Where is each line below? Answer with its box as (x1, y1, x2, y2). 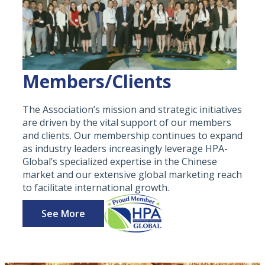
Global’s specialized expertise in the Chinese (22, 154, 217, 168)
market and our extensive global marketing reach (22, 167, 242, 181)
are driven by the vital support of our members (22, 115, 231, 129)
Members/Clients (22, 69, 172, 93)
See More (41, 206, 85, 220)
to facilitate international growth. (22, 180, 169, 194)
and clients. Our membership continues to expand (22, 128, 243, 142)
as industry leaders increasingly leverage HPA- (22, 141, 228, 155)
